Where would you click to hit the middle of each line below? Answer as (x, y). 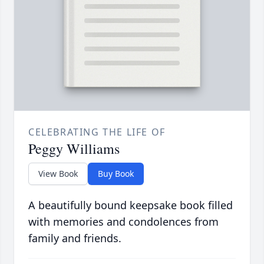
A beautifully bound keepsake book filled (131, 205)
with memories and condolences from (123, 222)
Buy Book (116, 174)
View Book (58, 174)
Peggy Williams (74, 149)
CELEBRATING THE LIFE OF (97, 132)
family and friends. (75, 238)
